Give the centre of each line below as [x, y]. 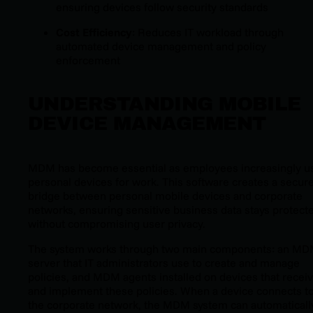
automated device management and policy [161, 46]
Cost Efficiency [94, 32]
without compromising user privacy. [117, 223]
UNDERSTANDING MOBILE [165, 103]
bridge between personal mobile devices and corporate [165, 195]
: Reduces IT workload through [208, 32]
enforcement [88, 60]
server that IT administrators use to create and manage [164, 262]
